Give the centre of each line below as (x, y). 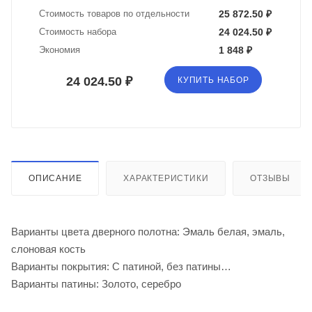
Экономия (60, 50)
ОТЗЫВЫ (271, 179)
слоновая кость (48, 249)
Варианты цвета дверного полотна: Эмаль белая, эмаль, (148, 232)
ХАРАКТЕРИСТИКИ (166, 179)
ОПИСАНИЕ (55, 179)
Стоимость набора (78, 32)
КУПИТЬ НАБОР (213, 80)
